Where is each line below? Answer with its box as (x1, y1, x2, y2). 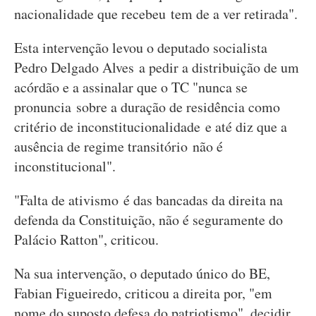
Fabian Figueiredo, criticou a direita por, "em (14, 284, 272, 303)
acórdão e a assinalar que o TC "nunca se (14, 78, 248, 97)
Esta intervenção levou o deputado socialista (14, 38, 267, 57)
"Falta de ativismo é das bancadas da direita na (14, 190, 283, 209)
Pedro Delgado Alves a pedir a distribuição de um (14, 58, 299, 77)
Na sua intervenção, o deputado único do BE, (14, 264, 270, 283)
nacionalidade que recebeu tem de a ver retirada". (14, 4, 298, 23)
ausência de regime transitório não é (14, 137, 223, 156)
